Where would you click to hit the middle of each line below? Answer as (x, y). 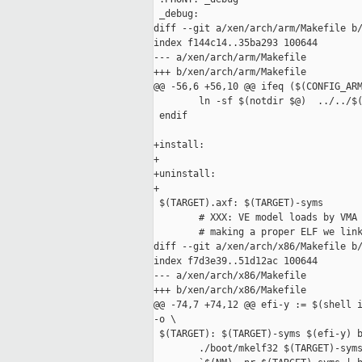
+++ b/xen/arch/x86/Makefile (230, 290)
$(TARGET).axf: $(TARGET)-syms (238, 203)
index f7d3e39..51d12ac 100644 (236, 261)
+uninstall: (185, 174)
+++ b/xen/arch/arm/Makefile (230, 72)
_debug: (176, 14)
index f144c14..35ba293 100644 (236, 43)
